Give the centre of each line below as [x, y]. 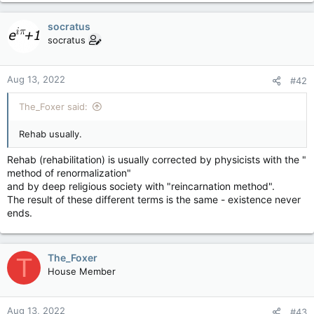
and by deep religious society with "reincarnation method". [141, 186]
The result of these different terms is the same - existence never [154, 199]
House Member [82, 271]
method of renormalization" [69, 173]
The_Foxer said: [53, 107]
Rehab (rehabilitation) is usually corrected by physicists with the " [157, 159]
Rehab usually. [50, 134]
